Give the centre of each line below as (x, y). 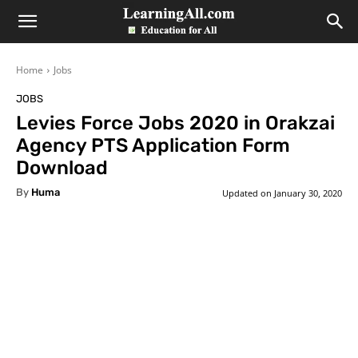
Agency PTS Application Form (153, 145)
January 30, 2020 (308, 193)
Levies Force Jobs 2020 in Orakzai (175, 123)
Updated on (247, 193)
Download (62, 168)
